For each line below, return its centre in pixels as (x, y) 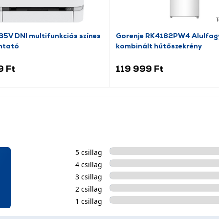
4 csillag (88, 164)
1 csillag (88, 201)
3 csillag (88, 177)
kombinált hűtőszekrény (159, 46)
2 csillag (88, 189)
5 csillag (88, 152)
